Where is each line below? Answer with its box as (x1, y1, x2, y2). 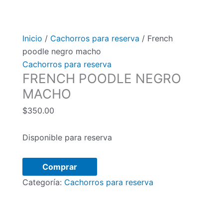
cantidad (21, 211, 55, 221)
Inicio (22, 33, 42, 43)
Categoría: (22, 177, 64, 188)
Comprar (42, 162, 77, 172)
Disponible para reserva (22, 132, 112, 143)
